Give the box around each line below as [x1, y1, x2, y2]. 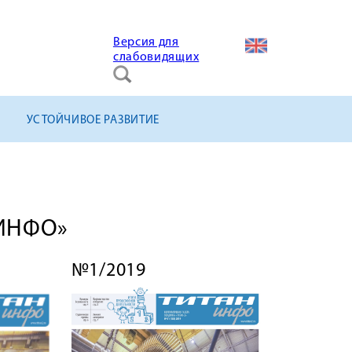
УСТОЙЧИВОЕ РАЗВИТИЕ [26, 115, 160, 126]
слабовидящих [112, 51, 200, 64]
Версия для [112, 36, 179, 49]
